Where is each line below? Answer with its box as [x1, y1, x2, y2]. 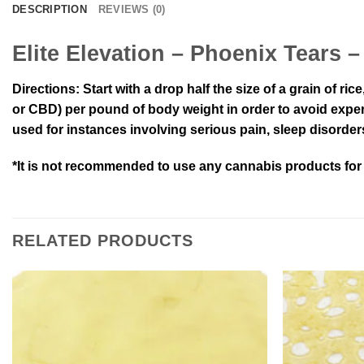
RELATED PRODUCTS [12, 232, 193, 250]
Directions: [12, 81, 80, 96]
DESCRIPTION [12, 3, 87, 15]
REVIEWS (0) [97, 3, 166, 15]
